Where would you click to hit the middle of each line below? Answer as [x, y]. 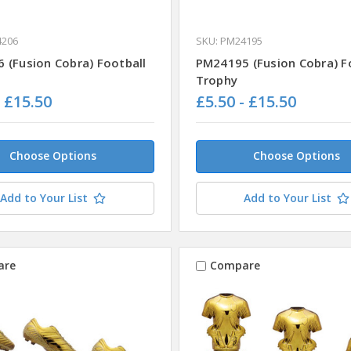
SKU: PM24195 [229, 40]
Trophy [217, 80]
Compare [235, 266]
